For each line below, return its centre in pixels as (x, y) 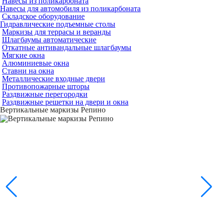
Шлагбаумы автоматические (49, 40)
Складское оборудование (43, 17)
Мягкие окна (23, 55)
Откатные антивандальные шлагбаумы (67, 48)
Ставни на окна (28, 71)
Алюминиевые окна (36, 63)
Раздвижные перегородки (45, 94)
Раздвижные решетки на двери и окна (65, 102)
